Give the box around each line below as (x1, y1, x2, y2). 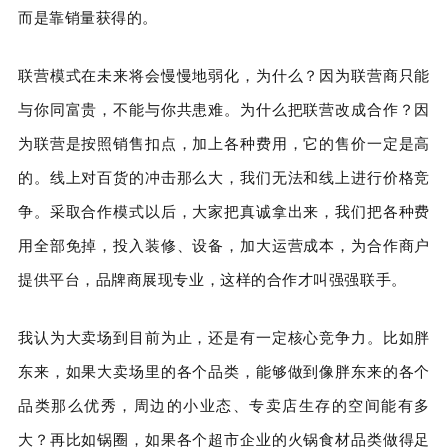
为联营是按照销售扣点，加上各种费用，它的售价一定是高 (18, 132, 430, 153)
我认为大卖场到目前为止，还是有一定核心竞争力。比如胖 (18, 326, 430, 347)
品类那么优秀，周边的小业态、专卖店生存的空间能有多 (18, 394, 430, 415)
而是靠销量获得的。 (18, 6, 158, 27)
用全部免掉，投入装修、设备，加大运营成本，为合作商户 (18, 234, 430, 255)
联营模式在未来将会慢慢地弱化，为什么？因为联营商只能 (18, 64, 430, 85)
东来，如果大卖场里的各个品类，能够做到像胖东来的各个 (18, 360, 430, 381)
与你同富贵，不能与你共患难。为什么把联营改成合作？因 (18, 98, 430, 119)
